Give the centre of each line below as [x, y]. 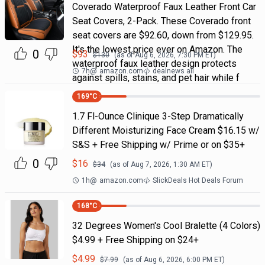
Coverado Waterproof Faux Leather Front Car [164, 7]
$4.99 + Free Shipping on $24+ [135, 240]
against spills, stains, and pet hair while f [156, 78]
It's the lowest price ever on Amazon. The [157, 49]
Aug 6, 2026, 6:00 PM [178, 260]
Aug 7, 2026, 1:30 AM [165, 164]
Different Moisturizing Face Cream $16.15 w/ [166, 130]
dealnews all [173, 71]
